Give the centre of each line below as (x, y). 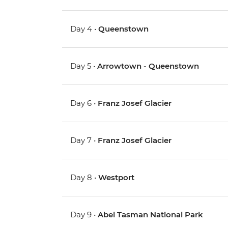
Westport (117, 178)
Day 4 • (84, 29)
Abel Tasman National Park (151, 215)
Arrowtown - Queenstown (148, 66)
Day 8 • (84, 178)
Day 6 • (84, 103)
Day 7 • (84, 140)
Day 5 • (84, 66)
